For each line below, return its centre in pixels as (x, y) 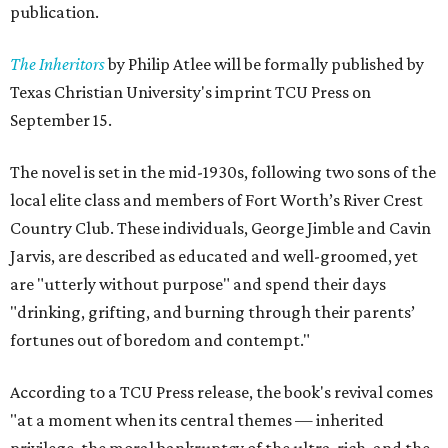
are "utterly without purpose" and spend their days (198, 284)
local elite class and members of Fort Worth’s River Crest (216, 200)
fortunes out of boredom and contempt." (160, 340)
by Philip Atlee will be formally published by (264, 64)
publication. (54, 12)
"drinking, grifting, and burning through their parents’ (212, 312)
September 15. (61, 120)
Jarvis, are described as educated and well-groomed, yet (214, 256)
